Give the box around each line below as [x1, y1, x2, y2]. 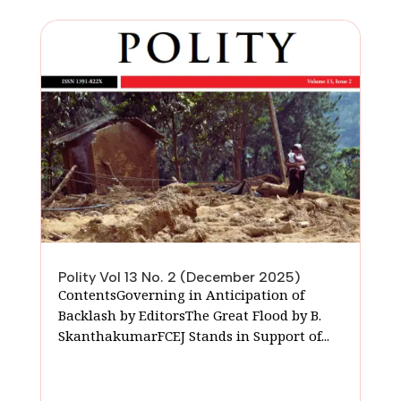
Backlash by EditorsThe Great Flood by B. [57, 305, 321, 324]
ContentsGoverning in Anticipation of [57, 285, 304, 303]
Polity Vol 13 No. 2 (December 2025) [57, 268, 301, 286]
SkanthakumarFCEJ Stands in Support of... [57, 326, 329, 345]
